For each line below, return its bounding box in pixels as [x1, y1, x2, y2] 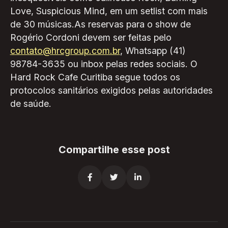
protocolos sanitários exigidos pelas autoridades [10, 84, 213, 96]
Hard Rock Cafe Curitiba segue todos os [10, 71, 180, 82]
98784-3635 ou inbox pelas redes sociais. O [10, 58, 197, 69]
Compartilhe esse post [58, 143, 170, 156]
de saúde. [10, 98, 51, 109]
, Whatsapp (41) [120, 45, 185, 56]
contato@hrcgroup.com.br [10, 45, 120, 56]
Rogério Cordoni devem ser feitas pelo [10, 32, 172, 43]
